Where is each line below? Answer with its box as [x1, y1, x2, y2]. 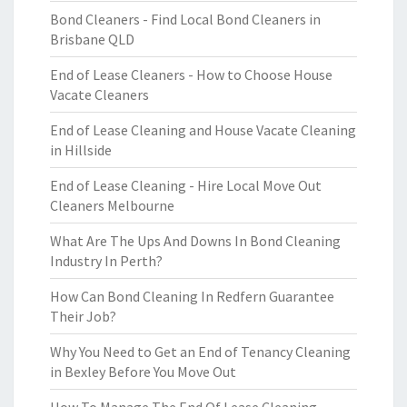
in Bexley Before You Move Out [50, 362, 236, 381]
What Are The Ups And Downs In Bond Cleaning [50, 232, 341, 250]
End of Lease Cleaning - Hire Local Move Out [50, 176, 322, 194]
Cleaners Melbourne [50, 196, 174, 214]
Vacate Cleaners [50, 85, 149, 104]
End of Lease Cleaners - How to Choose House [50, 65, 333, 84]
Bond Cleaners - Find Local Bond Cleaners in [50, 10, 321, 28]
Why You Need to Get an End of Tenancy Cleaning [50, 342, 351, 361]
